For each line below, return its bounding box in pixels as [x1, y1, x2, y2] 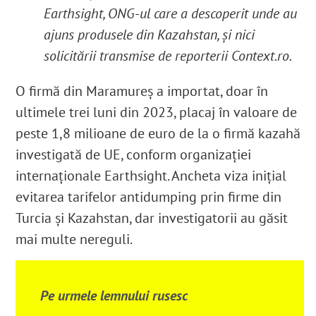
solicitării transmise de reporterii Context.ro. [44, 47, 293, 66]
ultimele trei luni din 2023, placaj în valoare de [16, 103, 298, 122]
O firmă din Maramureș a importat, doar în [16, 82, 269, 101]
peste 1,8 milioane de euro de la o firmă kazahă [16, 124, 301, 143]
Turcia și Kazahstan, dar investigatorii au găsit [16, 209, 288, 228]
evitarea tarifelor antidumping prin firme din [16, 188, 282, 207]
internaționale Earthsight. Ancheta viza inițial [16, 166, 287, 186]
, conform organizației [121, 145, 252, 164]
